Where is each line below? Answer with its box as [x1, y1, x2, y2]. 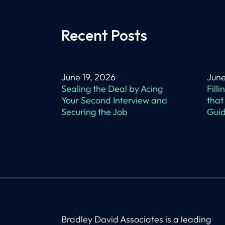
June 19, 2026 [61, 71, 116, 83]
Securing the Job [61, 106, 128, 118]
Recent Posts [61, 26, 147, 45]
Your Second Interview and [61, 94, 167, 106]
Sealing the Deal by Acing [61, 83, 163, 94]
